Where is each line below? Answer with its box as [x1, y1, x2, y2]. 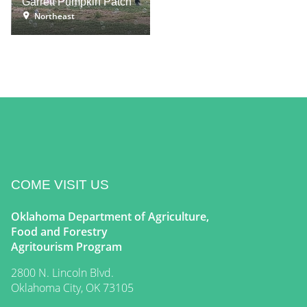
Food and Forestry [11, 223, 108, 239]
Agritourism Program [11, 238, 122, 254]
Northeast [34, 10, 75, 22]
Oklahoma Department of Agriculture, [11, 208, 209, 224]
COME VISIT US [11, 177, 109, 192]
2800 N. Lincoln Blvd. [11, 265, 114, 280]
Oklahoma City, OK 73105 [11, 280, 134, 295]
